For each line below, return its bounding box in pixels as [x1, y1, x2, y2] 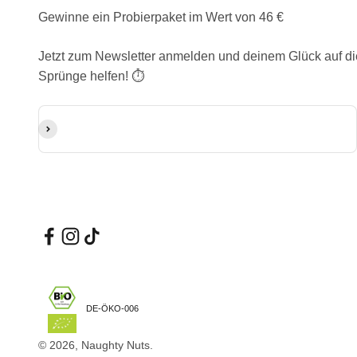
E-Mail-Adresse [37, 107, 125, 121]
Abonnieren [37, 121, 104, 135]
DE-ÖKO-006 [86, 304, 139, 314]
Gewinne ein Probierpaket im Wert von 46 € [38, 10, 284, 24]
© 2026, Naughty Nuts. [38, 338, 153, 351]
